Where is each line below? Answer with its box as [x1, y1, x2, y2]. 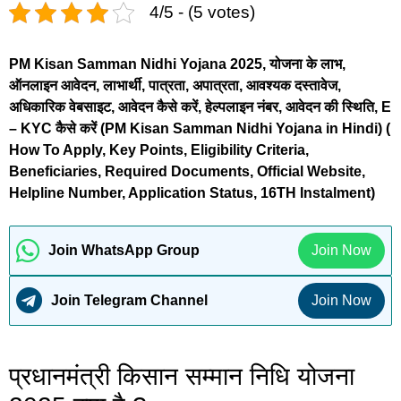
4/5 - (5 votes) [149, 2, 255, 21]
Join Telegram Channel [51, 292, 208, 308]
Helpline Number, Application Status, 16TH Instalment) [9, 184, 375, 200]
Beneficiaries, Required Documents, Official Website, [9, 163, 365, 179]
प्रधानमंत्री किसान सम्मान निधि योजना [9, 362, 354, 390]
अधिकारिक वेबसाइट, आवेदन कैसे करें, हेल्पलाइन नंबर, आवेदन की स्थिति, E [9, 98, 391, 115]
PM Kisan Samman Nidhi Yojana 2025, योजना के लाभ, [9, 55, 346, 72]
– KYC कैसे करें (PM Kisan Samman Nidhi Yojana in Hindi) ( [9, 120, 390, 136]
